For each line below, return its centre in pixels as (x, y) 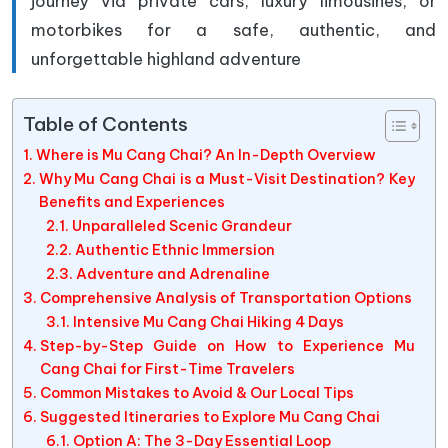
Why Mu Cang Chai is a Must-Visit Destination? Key (226, 179)
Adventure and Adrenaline (172, 274)
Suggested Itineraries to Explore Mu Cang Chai (209, 417)
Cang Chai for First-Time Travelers (167, 369)
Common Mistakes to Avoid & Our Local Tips (196, 393)
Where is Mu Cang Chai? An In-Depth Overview (205, 155)
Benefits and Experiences (131, 202)
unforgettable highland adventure (166, 58)
